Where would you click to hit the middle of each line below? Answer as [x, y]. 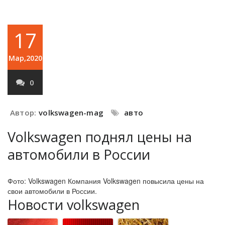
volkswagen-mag [71, 113]
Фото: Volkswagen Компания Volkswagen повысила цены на [106, 181]
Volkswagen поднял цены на [100, 137]
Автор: [23, 113]
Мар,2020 [25, 58]
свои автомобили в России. [52, 191]
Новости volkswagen [74, 205]
